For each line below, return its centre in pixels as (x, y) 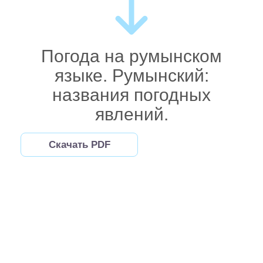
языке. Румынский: (131, 76)
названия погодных (131, 95)
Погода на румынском (131, 56)
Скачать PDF (79, 145)
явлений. (131, 114)
